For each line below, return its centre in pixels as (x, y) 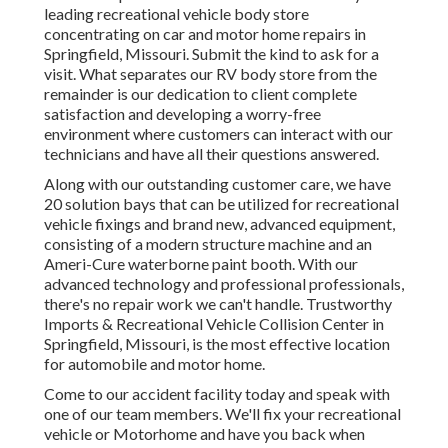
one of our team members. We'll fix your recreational (222, 414)
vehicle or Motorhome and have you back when (204, 434)
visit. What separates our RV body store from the (210, 74)
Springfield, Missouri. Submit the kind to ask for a (211, 54)
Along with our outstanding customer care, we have (217, 184)
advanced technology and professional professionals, (224, 284)
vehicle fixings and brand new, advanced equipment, (219, 224)
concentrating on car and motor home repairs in (205, 34)
